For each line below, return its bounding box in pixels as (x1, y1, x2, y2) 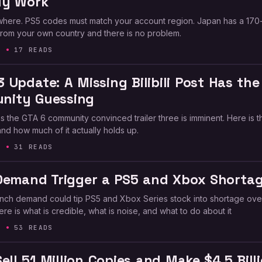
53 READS (14, 223, 53, 232)
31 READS (14, 143, 53, 151)
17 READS (14, 46, 53, 54)
